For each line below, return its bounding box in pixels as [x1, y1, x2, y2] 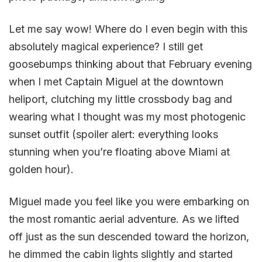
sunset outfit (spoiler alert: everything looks [9, 128, 218, 141]
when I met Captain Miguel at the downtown [9, 75, 223, 88]
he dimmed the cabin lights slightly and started [9, 248, 233, 261]
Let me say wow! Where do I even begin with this [9, 23, 247, 36]
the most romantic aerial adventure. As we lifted [9, 213, 239, 226]
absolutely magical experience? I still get [9, 40, 203, 53]
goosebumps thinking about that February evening [9, 58, 252, 71]
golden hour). [9, 163, 74, 176]
